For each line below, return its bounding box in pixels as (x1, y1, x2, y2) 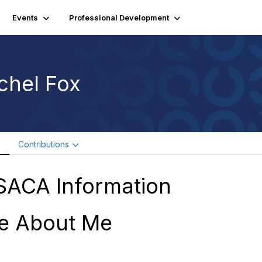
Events (12, 13, 38, 22)
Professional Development (68, 13, 169, 22)
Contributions (18, 139, 69, 149)
